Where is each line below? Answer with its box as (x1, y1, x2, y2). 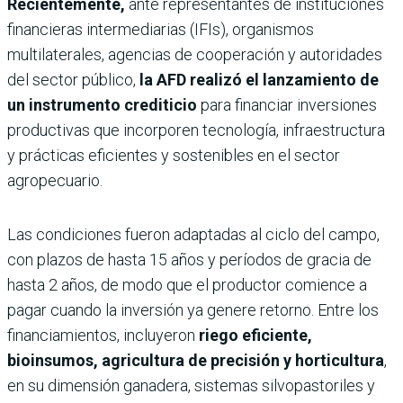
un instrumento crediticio (7, 95, 201, 115)
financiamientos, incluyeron (7, 326, 195, 345)
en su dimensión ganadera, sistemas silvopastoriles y (7, 376, 375, 396)
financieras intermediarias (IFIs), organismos (7, 20, 314, 40)
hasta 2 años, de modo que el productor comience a (7, 275, 367, 295)
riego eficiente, (195, 326, 312, 345)
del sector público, (7, 70, 136, 90)
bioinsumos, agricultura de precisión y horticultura (7, 351, 384, 371)
